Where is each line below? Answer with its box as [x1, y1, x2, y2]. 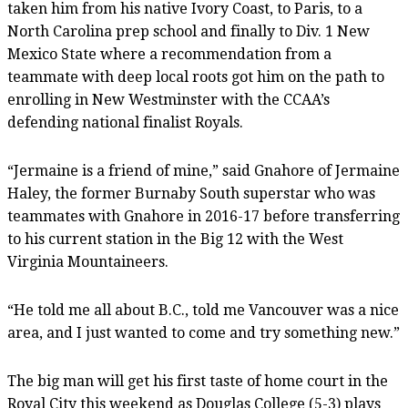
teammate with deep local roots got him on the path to [7, 67, 384, 86]
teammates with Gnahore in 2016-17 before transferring [7, 207, 400, 225]
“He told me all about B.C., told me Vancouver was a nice [7, 301, 399, 319]
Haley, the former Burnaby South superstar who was [7, 184, 375, 202]
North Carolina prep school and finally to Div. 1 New [7, 22, 370, 40]
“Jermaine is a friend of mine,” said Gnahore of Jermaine [7, 161, 400, 179]
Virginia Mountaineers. [7, 252, 168, 270]
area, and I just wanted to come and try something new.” [7, 323, 400, 342]
